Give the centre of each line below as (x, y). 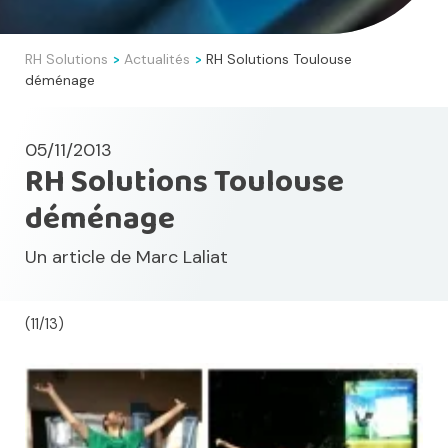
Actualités (157, 58)
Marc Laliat (182, 257)
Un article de (80, 257)
